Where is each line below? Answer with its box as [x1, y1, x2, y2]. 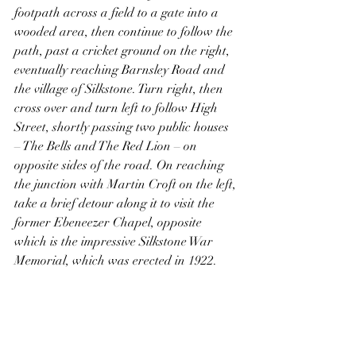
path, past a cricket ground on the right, [14, 43, 233, 59]
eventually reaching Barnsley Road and [14, 62, 228, 78]
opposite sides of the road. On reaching [14, 157, 227, 173]
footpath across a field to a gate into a [14, 5, 222, 21]
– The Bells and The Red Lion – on [14, 138, 200, 154]
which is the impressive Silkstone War [14, 234, 216, 250]
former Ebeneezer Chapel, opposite [14, 215, 205, 230]
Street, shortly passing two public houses [14, 119, 232, 135]
